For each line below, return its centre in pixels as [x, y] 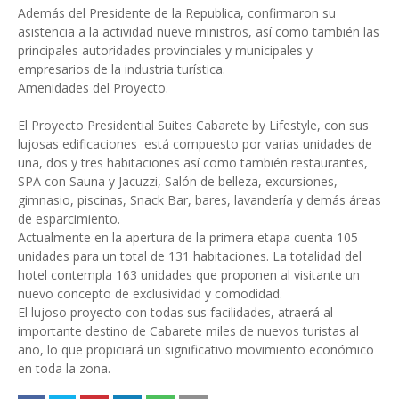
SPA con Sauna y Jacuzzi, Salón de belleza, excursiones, [178, 181]
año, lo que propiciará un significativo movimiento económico [196, 350]
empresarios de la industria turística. [122, 69]
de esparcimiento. [69, 219]
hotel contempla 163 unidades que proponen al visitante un [189, 275]
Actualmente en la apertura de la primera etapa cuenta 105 [188, 237]
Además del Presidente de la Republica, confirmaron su [177, 13]
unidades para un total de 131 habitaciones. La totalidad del [190, 256]
